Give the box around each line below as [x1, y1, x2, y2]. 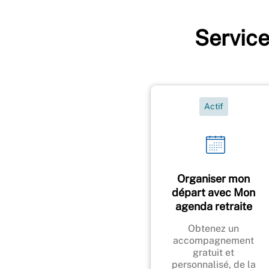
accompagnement [173, 234, 254, 246]
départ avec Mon [172, 186, 255, 199]
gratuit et [193, 246, 234, 258]
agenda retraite [175, 199, 252, 213]
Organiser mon [177, 172, 250, 185]
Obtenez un [188, 222, 239, 234]
